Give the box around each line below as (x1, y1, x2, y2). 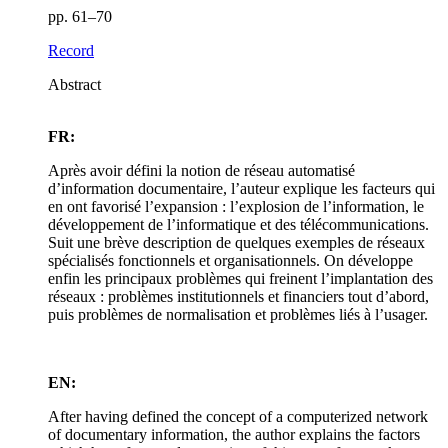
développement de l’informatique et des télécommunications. (48, 216, 429, 234)
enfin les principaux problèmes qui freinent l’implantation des (48, 270, 433, 288)
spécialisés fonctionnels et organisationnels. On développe (48, 252, 413, 270)
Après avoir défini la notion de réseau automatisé (48, 162, 355, 180)
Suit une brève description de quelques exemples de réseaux (48, 234, 425, 252)
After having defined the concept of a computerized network (48, 408, 428, 426)
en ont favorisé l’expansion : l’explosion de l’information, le (48, 198, 424, 216)
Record (48, 42, 94, 60)
